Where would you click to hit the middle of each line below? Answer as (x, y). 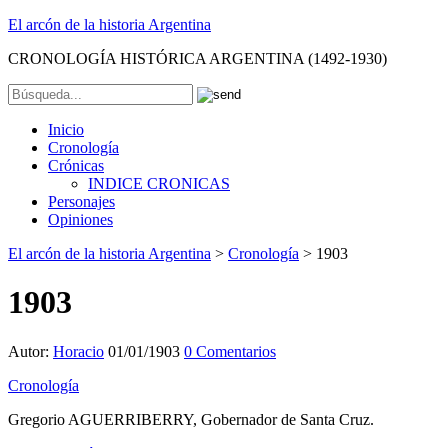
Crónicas (76, 165)
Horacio (78, 351)
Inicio (66, 129)
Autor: (30, 351)
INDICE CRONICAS (159, 183)
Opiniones (80, 219)
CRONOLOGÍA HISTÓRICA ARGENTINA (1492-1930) (197, 58)
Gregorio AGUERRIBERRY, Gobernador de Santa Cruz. (191, 419)
